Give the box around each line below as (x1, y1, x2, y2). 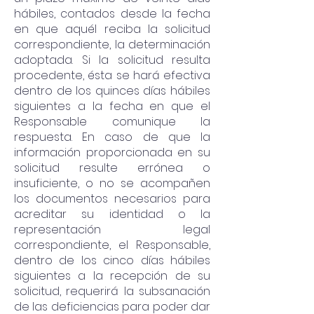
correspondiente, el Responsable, (14, 237, 210, 253)
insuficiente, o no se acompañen (14, 175, 210, 191)
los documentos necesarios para (14, 191, 210, 207)
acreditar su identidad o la (14, 206, 210, 222)
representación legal (14, 221, 210, 238)
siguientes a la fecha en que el (14, 98, 210, 114)
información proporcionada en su (14, 144, 210, 161)
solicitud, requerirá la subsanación (14, 283, 210, 299)
